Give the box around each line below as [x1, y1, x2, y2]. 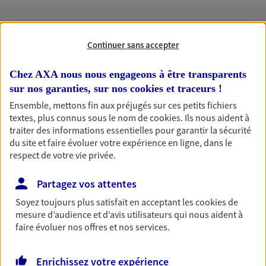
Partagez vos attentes [37, 177, 137, 191]
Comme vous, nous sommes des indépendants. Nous [20, 147, 230, 160]
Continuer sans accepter [87, 39, 179, 51]
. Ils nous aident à [180, 112, 249, 124]
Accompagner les [39, 91, 153, 106]
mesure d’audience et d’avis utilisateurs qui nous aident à [15, 208, 243, 221]
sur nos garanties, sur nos [9, 83, 130, 95]
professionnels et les [39, 110, 172, 125]
